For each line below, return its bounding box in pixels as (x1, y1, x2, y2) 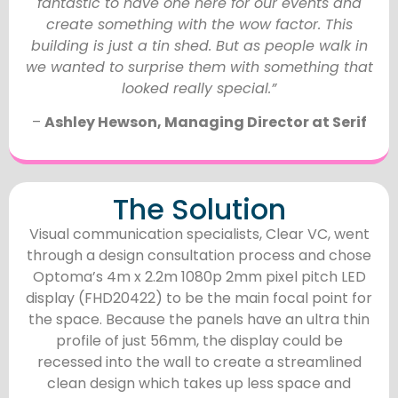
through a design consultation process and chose (27, 244, 371, 266)
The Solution (112, 188, 286, 229)
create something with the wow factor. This (45, 14, 353, 35)
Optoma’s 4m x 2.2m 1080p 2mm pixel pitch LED (32, 266, 366, 287)
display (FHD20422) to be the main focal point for (26, 287, 372, 308)
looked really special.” (122, 78, 276, 99)
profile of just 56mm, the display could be (55, 330, 343, 351)
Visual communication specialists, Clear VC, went (28, 223, 370, 244)
